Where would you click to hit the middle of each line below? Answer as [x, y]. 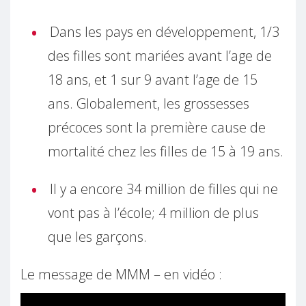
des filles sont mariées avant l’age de [160, 55]
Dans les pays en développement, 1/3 [165, 31]
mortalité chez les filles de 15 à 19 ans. [166, 151]
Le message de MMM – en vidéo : [121, 274]
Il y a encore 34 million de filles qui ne [164, 189]
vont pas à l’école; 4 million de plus [153, 212]
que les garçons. [97, 236]
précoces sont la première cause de [157, 127]
